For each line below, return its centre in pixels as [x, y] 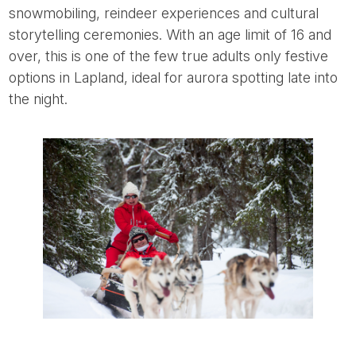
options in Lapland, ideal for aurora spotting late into [174, 78]
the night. [39, 99]
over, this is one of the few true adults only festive [169, 56]
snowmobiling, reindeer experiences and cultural [164, 14]
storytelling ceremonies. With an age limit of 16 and [170, 35]
